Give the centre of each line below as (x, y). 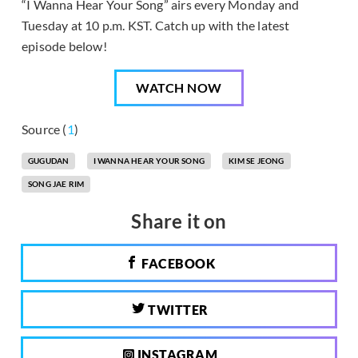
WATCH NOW (179, 87)
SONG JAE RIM (56, 183)
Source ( (44, 129)
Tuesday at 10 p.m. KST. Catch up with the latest (156, 25)
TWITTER (177, 309)
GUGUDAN (49, 160)
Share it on (179, 221)
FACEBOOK (177, 263)
